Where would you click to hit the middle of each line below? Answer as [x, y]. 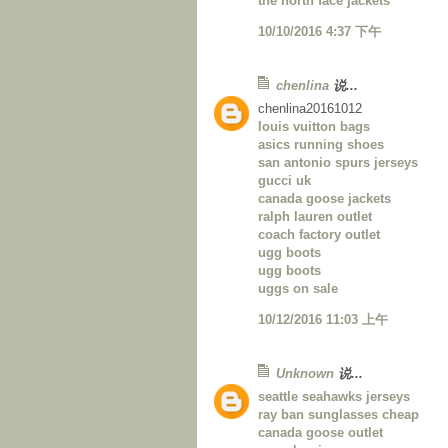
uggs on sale [298, 289]
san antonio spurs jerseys [338, 163]
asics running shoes [321, 145]
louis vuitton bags [314, 127]
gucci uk [284, 181]
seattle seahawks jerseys [334, 397]
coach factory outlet [319, 235]
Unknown [305, 374]
